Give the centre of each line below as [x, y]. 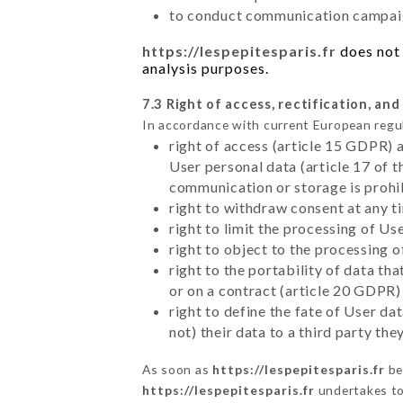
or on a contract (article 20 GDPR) [285, 290]
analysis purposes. [205, 67]
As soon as [177, 369]
